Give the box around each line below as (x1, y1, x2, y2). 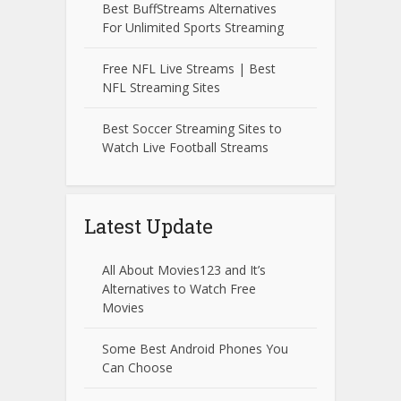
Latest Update (84, 213, 213, 240)
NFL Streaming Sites (102, 79, 220, 97)
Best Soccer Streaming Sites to (102, 120, 282, 138)
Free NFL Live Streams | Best (102, 60, 276, 78)
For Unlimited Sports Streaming (102, 19, 284, 37)
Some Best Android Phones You (102, 340, 288, 358)
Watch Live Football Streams (102, 139, 269, 157)
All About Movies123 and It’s (102, 261, 266, 279)
